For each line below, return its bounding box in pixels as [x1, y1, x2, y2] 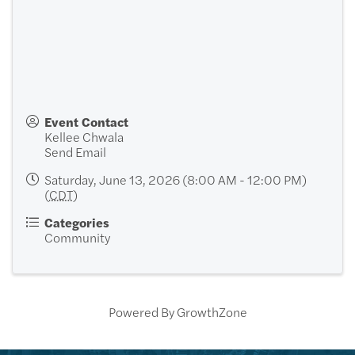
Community [44, 227, 110, 246]
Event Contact [44, 112, 128, 131]
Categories [44, 212, 109, 231]
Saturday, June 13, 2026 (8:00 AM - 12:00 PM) [44, 170, 307, 189]
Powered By [108, 302, 177, 321]
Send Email [44, 142, 106, 161]
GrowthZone [176, 302, 247, 321]
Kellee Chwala [44, 127, 124, 146]
